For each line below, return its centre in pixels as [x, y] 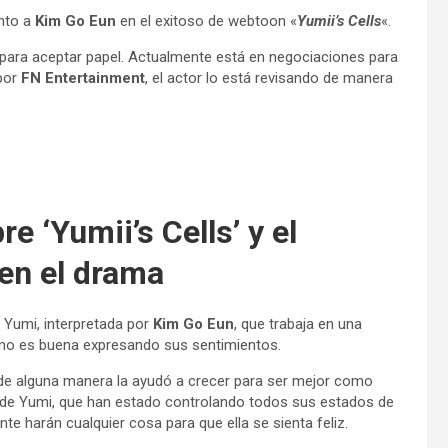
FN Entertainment [83, 78]
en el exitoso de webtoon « [206, 21]
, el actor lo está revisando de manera [269, 78]
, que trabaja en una [298, 324]
